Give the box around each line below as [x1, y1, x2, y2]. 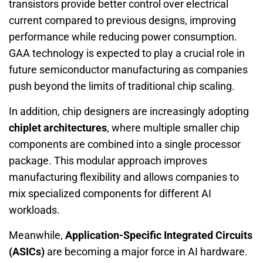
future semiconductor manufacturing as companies [9, 63, 248, 76]
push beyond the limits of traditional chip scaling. [9, 79, 235, 92]
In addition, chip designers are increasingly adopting [9, 104, 249, 117]
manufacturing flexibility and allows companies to [9, 170, 239, 183]
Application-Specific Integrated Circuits [65, 228, 252, 241]
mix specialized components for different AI [9, 187, 211, 200]
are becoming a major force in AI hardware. [45, 245, 248, 258]
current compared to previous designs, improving [9, 14, 236, 26]
